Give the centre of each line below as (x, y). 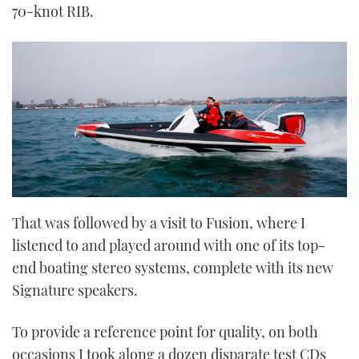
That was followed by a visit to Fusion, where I (159, 223)
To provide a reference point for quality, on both (165, 331)
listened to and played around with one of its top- (169, 246)
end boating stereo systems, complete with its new (173, 268)
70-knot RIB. (53, 12)
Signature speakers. (75, 290)
